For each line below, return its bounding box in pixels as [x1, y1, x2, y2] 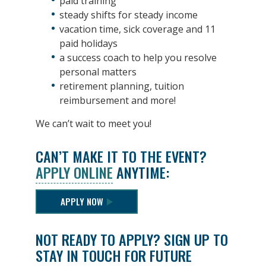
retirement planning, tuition [59, 79, 184, 93]
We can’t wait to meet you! [36, 116, 151, 130]
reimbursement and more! [59, 93, 176, 107]
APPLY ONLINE [36, 161, 113, 183]
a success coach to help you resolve [59, 50, 217, 64]
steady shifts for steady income [59, 8, 198, 21]
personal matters [59, 65, 137, 78]
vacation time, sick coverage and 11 [59, 22, 216, 36]
